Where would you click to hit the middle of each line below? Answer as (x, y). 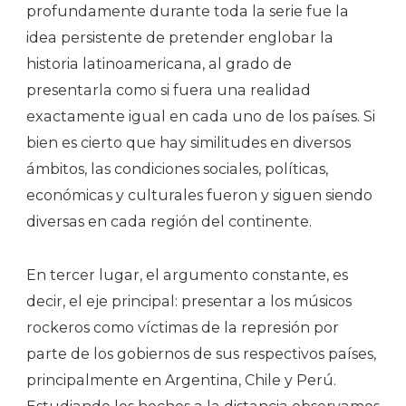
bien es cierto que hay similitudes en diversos (188, 142)
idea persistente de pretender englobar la (180, 37)
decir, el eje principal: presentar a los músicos (189, 301)
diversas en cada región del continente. (169, 221)
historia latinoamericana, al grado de (159, 63)
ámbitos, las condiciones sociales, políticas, (177, 169)
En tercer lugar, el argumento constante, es (187, 275)
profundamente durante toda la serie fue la (188, 11)
